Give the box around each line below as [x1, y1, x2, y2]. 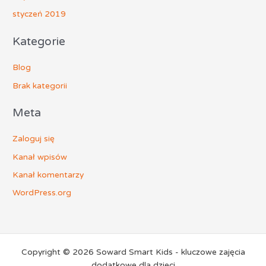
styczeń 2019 [12, 9, 66, 20]
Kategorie [12, 34, 66, 48]
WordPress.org [12, 188, 72, 198]
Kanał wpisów [12, 151, 68, 162]
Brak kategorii [12, 80, 68, 91]
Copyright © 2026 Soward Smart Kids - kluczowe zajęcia [21, 247, 245, 258]
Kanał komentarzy [12, 169, 84, 180]
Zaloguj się [12, 134, 55, 144]
